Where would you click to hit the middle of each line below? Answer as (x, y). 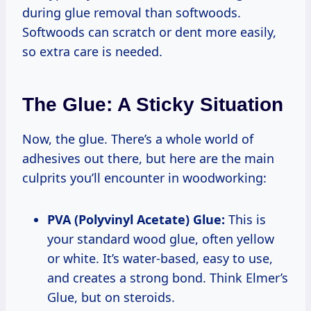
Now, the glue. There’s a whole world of (138, 138)
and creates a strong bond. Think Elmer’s (168, 277)
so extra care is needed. (92, 51)
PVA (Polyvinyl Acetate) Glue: (136, 219)
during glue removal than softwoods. (132, 12)
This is (245, 219)
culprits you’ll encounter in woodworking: (144, 177)
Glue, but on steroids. (111, 297)
